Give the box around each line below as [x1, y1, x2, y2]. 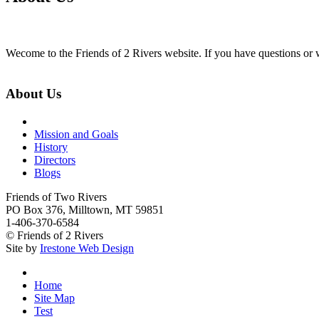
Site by [6, 241, 40, 254]
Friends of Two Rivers [6, 190, 107, 203]
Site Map [34, 291, 75, 304]
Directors [34, 153, 75, 166]
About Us [6, 85, 61, 101]
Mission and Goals [34, 127, 118, 140]
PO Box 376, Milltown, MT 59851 [6, 203, 164, 216]
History [34, 140, 68, 153]
